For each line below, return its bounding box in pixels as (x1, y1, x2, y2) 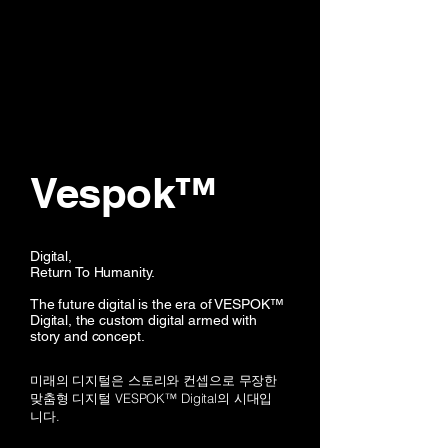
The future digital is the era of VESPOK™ (30, 296, 284, 312)
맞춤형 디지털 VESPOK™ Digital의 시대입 (30, 390, 273, 406)
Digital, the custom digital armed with (30, 312, 257, 328)
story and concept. (30, 328, 145, 344)
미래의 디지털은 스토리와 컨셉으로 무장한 (30, 372, 278, 388)
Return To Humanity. (30, 264, 156, 280)
